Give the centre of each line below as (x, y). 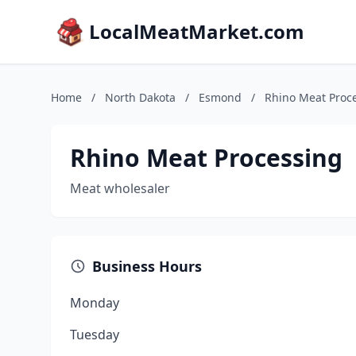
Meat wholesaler (120, 188)
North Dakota (140, 97)
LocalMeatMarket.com (197, 31)
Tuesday (95, 335)
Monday (95, 303)
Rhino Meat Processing (206, 158)
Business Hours (147, 266)
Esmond (220, 97)
